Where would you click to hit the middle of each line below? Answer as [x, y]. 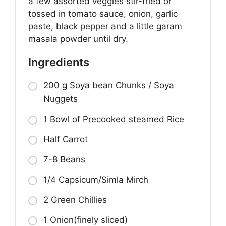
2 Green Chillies [75, 200]
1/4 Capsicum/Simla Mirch [96, 179]
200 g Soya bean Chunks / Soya [109, 85]
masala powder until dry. [78, 39]
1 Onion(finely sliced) [86, 220]
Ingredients [59, 62]
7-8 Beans [64, 159]
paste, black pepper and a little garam [105, 26]
